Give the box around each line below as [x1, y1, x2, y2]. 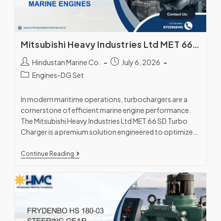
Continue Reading [21, 149, 74, 157]
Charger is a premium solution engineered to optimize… [21, 127, 198, 136]
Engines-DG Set [32, 70, 84, 79]
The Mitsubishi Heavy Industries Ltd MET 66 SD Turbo [21, 116, 188, 125]
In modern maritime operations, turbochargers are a [21, 94, 188, 104]
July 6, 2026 [122, 57, 161, 67]
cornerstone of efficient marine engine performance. [21, 105, 191, 114]
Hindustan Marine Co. [32, 57, 101, 67]
